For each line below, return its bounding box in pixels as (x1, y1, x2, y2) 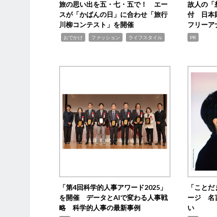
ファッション (91, 34, 121, 40)
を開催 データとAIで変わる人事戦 (59, 193, 168, 201)
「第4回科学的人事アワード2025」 (59, 183, 167, 191)
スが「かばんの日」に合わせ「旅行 (59, 10, 168, 18)
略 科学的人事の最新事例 (59, 203, 141, 212)
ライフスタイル (128, 34, 163, 40)
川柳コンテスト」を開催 (59, 20, 134, 29)
